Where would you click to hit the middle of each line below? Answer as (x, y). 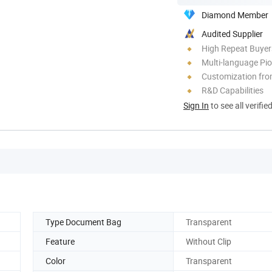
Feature (60, 241)
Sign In (196, 105)
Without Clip (209, 241)
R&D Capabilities (233, 90)
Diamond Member (235, 15)
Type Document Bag (83, 222)
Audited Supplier (232, 33)
